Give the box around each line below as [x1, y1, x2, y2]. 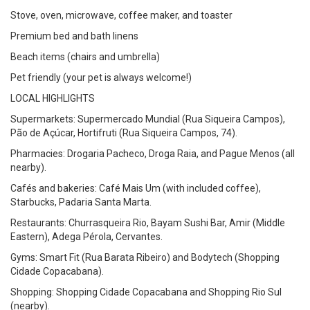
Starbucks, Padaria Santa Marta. [10, 197, 152, 208]
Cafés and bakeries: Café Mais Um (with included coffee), [10, 183, 261, 194]
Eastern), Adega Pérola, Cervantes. [10, 231, 163, 242]
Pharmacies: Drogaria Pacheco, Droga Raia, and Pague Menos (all [10, 148, 295, 159]
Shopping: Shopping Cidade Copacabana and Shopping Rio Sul [10, 286, 282, 298]
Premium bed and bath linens [10, 30, 138, 42]
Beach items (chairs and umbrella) [10, 51, 160, 62]
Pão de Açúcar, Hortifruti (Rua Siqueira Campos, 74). [10, 127, 237, 138]
